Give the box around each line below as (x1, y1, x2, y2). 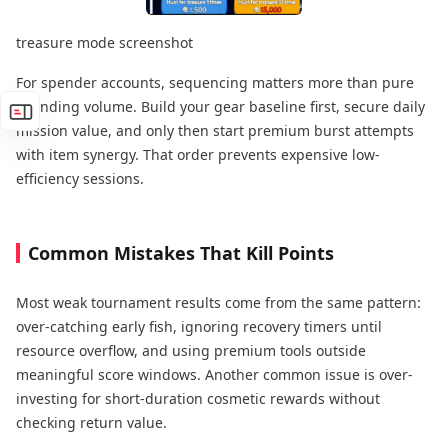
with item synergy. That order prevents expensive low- (16, 144, 380, 164)
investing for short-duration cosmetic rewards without (16, 388, 380, 408)
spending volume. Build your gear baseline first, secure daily (16, 96, 425, 116)
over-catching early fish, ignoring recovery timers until (16, 316, 382, 336)
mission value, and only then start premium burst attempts (16, 120, 414, 140)
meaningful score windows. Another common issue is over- (16, 364, 413, 384)
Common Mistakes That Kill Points (28, 240, 334, 265)
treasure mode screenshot (16, 32, 193, 52)
